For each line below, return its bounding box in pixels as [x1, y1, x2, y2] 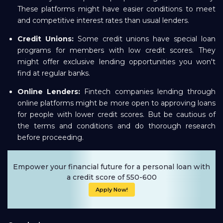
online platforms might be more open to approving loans [17, 98, 216, 108]
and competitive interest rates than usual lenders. [17, 15, 189, 25]
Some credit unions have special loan [73, 34, 216, 43]
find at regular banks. [17, 68, 90, 78]
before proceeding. [17, 132, 84, 142]
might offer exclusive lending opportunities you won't [17, 57, 216, 66]
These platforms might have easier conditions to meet [17, 4, 216, 13]
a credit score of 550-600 [66, 173, 157, 182]
